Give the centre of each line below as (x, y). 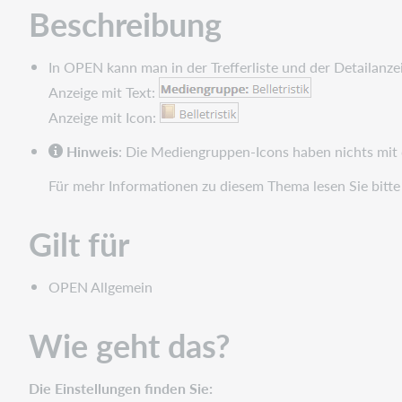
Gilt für (79, 243)
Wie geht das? (130, 345)
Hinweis (93, 151)
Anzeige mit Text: (104, 92)
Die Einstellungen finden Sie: (121, 388)
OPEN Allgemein (101, 286)
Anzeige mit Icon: (105, 117)
